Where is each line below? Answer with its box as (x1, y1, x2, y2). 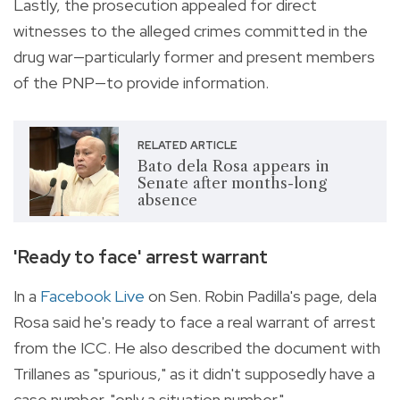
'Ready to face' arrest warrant (13, 244, 268, 269)
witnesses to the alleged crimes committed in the (13, 20, 368, 41)
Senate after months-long (137, 174, 327, 193)
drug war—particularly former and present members (13, 46, 375, 67)
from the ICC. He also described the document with (13, 337, 380, 358)
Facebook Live (40, 285, 145, 306)
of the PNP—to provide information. (13, 71, 269, 93)
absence (137, 191, 197, 210)
